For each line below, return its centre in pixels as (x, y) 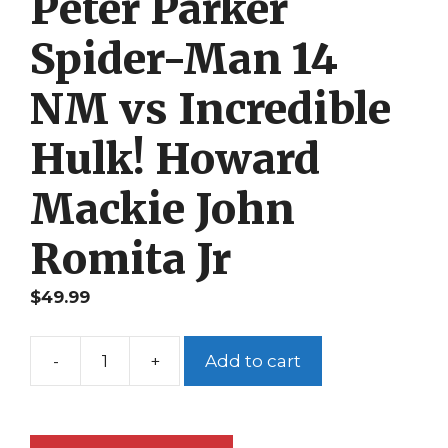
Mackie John (162, 208)
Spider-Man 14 (184, 58)
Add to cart (253, 360)
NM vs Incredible (210, 108)
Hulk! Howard (175, 158)
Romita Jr (130, 258)
